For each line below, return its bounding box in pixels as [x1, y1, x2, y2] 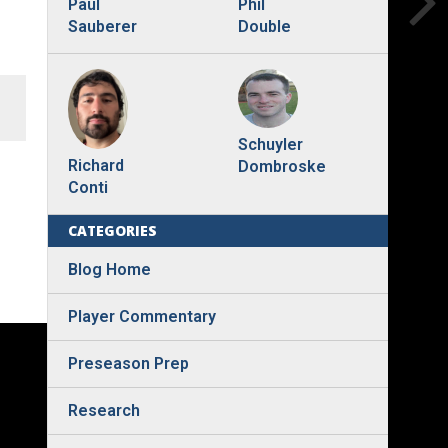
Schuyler [237, 135, 303, 155]
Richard [68, 156, 124, 176]
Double [237, 16, 291, 36]
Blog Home [68, 260, 151, 280]
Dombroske [237, 157, 326, 177]
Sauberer [68, 17, 137, 37]
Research [68, 401, 140, 421]
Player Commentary [68, 307, 216, 327]
